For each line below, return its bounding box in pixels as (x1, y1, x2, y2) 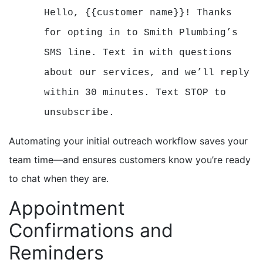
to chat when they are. (9, 172, 112, 184)
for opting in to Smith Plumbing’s (44, 27, 238, 38)
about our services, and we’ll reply (44, 67, 249, 78)
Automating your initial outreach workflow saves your (9, 134, 248, 147)
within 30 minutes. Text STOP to (44, 87, 226, 98)
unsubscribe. (44, 107, 120, 118)
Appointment (9, 196, 125, 220)
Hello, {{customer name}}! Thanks (44, 7, 232, 18)
